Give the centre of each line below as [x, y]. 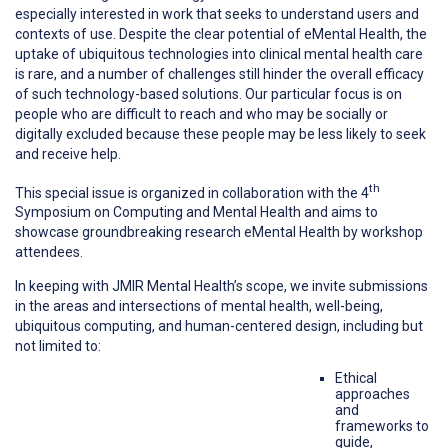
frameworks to [382, 426]
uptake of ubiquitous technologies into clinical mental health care [219, 53]
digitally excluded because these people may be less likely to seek [220, 133]
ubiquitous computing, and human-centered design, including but [219, 326]
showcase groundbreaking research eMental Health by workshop [219, 232]
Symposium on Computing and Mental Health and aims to [196, 212]
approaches [372, 394]
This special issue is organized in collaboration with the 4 [192, 192]
